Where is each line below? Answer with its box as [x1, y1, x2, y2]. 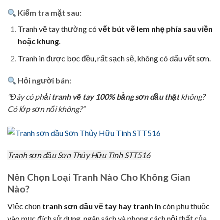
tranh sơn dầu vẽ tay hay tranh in [42, 201, 161, 211]
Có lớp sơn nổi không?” [7, 104, 85, 114]
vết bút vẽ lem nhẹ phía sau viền [98, 24, 213, 33]
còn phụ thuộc [161, 201, 210, 211]
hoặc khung [17, 36, 59, 46]
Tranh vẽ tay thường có [17, 24, 98, 33]
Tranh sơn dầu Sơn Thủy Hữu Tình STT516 [7, 150, 150, 160]
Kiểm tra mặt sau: [16, 7, 82, 17]
